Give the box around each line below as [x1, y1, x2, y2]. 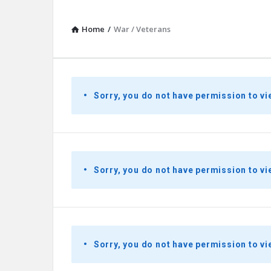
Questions [71, 175, 148, 195]
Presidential [71, 78, 163, 98]
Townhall [71, 126, 139, 146]
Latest [71, 151, 120, 171]
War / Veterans [114, 24, 171, 34]
